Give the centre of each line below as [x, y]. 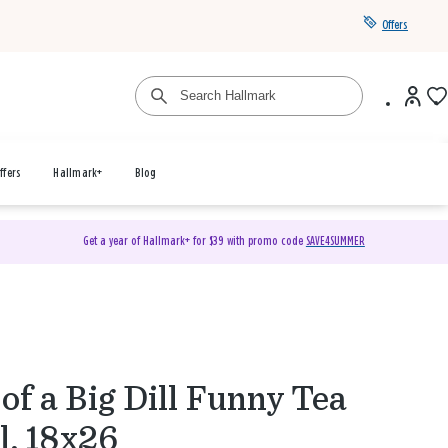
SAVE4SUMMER [335, 241]
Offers [395, 25]
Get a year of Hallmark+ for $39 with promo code [194, 241]
